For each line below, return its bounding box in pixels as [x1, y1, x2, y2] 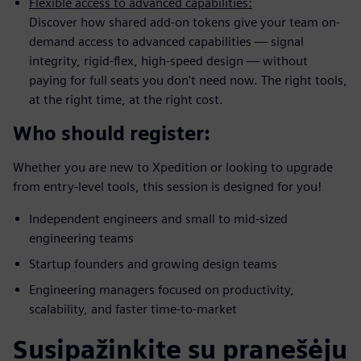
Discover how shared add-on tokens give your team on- [29, 14, 340, 30]
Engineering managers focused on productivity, [29, 281, 294, 297]
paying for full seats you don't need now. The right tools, [29, 72, 347, 88]
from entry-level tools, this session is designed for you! [13, 178, 322, 194]
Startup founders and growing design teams [29, 255, 277, 272]
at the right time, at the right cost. [29, 91, 223, 107]
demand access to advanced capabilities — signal [29, 33, 304, 49]
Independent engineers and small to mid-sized [29, 210, 288, 226]
